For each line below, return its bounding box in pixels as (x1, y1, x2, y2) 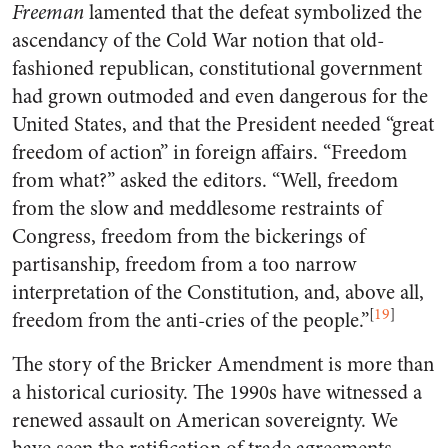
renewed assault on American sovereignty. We (12, 406, 398, 435)
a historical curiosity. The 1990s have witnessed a (12, 378, 422, 407)
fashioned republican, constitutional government (12, 54, 422, 83)
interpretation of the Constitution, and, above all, (12, 278, 424, 307)
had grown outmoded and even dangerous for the (12, 82, 428, 111)
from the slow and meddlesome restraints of (12, 194, 382, 223)
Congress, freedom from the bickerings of (12, 222, 365, 251)
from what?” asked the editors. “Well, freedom (12, 166, 398, 195)
